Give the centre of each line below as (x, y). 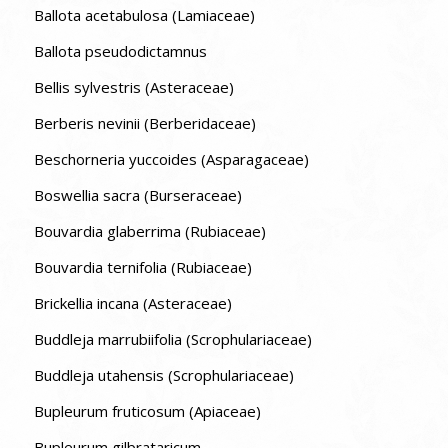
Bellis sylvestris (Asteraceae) (133, 87)
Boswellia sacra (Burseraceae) (137, 195)
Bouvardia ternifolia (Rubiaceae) (142, 267)
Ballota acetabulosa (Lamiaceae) (144, 15)
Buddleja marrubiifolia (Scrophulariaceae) (172, 339)
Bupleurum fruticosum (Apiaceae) (147, 411)
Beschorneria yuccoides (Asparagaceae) (171, 159)
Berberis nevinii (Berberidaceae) (144, 123)
